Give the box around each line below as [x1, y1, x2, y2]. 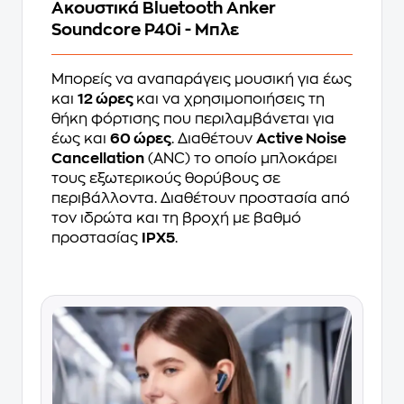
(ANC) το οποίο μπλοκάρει [144, 151, 337, 166]
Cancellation [51, 151, 144, 166]
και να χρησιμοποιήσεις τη [136, 92, 325, 106]
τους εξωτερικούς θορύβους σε [51, 171, 280, 186]
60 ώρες [110, 132, 171, 146]
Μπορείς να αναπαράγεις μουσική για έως [51, 72, 352, 87]
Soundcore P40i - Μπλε [51, 22, 239, 38]
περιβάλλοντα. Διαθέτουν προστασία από [51, 191, 350, 206]
